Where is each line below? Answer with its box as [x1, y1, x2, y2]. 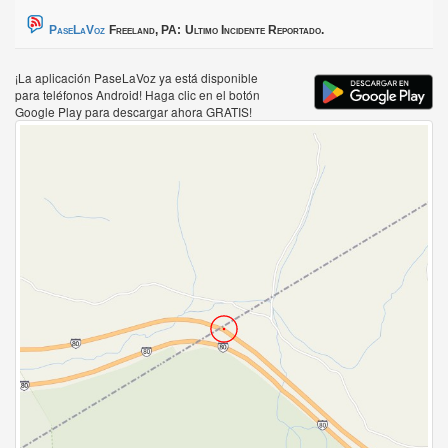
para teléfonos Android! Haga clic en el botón [15, 86, 260, 104]
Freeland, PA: [109, 23, 181, 38]
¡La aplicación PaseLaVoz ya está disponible [15, 69, 258, 87]
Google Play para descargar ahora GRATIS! [15, 103, 252, 121]
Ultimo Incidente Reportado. [185, 23, 324, 38]
